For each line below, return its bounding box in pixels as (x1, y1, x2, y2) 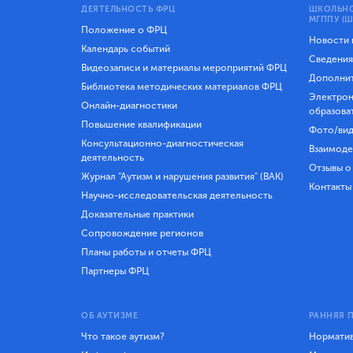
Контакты (308, 180, 351, 192)
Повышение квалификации (81, 118, 202, 130)
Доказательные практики (81, 208, 194, 220)
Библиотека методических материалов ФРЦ (81, 80, 282, 92)
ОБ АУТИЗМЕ (81, 310, 139, 321)
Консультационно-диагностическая (81, 137, 243, 149)
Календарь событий (81, 43, 170, 54)
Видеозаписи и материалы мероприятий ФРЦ (81, 61, 287, 73)
